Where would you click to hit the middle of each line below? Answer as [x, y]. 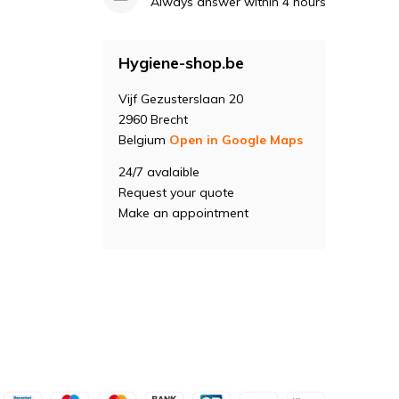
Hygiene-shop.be [181, 63]
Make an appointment [183, 213]
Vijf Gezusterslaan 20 [180, 99]
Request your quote [176, 192]
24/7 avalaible [159, 172]
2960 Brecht [153, 119]
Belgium [143, 140]
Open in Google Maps [236, 140]
